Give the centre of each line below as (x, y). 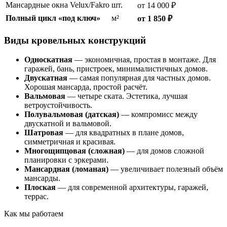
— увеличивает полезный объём (166, 169)
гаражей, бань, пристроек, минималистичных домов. (116, 69)
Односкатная (48, 60)
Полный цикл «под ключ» (53, 18)
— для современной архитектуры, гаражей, (132, 187)
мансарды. (42, 178)
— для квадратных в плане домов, (124, 133)
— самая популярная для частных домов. (139, 78)
